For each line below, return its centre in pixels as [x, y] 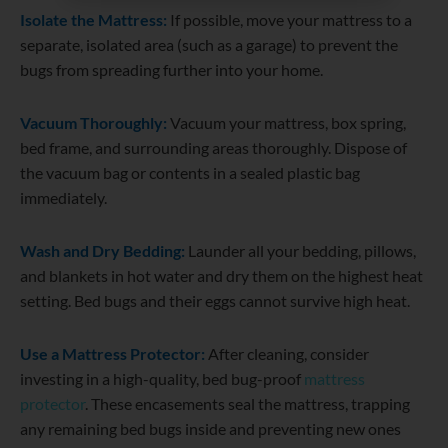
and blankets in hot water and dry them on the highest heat [221, 276]
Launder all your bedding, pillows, [302, 251]
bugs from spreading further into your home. [171, 70]
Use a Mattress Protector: [112, 354]
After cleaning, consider [287, 354]
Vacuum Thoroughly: [93, 123]
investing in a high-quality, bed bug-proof [162, 379]
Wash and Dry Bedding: [102, 251]
